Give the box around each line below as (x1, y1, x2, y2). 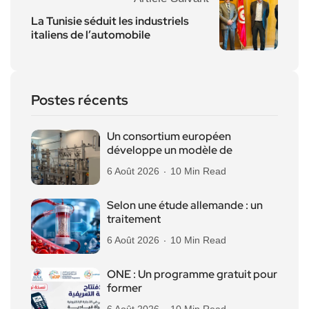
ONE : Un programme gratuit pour (107, 266, 277, 281)
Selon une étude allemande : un (107, 197, 263, 212)
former (107, 280, 142, 295)
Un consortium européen (107, 128, 231, 143)
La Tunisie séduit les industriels (31, 13, 189, 28)
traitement (107, 211, 161, 226)
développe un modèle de (107, 142, 232, 157)
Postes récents (31, 90, 128, 109)
